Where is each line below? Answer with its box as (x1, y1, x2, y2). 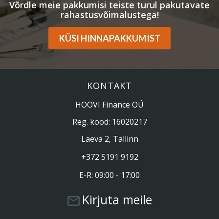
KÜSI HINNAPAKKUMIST (59, 32, 160, 44)
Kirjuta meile (82, 191, 152, 208)
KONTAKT (87, 79, 132, 91)
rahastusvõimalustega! (60, 8, 159, 21)
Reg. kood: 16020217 (72, 116, 147, 127)
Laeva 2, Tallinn (81, 133, 138, 144)
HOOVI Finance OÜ (75, 99, 144, 110)
